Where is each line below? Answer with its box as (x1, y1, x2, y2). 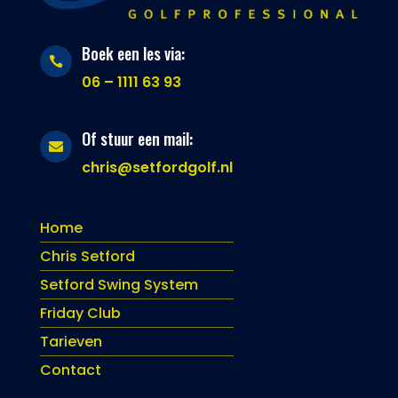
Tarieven (39, 330, 102, 352)
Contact (39, 359, 101, 380)
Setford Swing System (39, 274, 198, 295)
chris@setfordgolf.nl (81, 156, 233, 178)
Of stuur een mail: (81, 126, 193, 150)
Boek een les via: (81, 41, 185, 65)
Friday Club (39, 302, 121, 323)
